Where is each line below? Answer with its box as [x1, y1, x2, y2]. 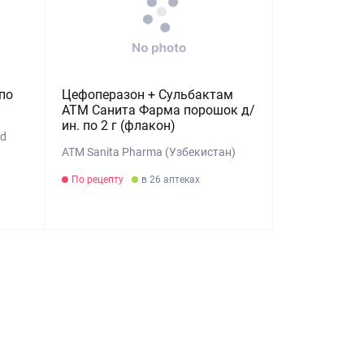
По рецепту [71, 174, 124, 185]
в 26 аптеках [141, 174, 201, 185]
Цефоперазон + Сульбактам [62, 87, 234, 102]
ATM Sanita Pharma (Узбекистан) [62, 145, 236, 158]
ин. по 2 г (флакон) [62, 118, 176, 133]
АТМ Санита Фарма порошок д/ [62, 102, 256, 118]
